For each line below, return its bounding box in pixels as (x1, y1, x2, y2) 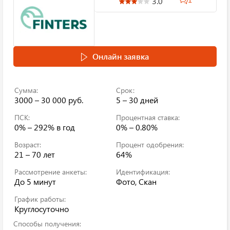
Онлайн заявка (92, 51, 149, 62)
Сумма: (14, 85, 38, 95)
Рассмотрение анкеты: (14, 167, 87, 177)
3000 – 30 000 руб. (14, 94, 83, 105)
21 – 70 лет (14, 149, 55, 160)
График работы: (14, 194, 66, 204)
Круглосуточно (14, 203, 69, 214)
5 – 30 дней (116, 94, 158, 105)
